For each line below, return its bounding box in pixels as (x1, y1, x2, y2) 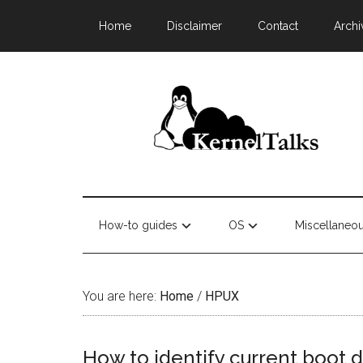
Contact (258, 19, 298, 32)
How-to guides (99, 219, 177, 232)
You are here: (83, 288, 160, 304)
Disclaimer (167, 19, 222, 32)
